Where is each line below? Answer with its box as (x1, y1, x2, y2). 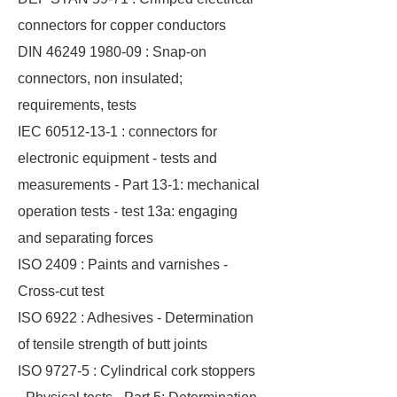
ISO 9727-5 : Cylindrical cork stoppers (18, 363, 255, 378)
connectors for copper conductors (18, 18, 226, 33)
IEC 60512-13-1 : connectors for (18, 124, 217, 139)
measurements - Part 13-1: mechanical (18, 177, 260, 192)
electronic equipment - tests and (18, 151, 217, 166)
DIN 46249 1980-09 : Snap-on (18, 44, 206, 59)
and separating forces (18, 230, 153, 245)
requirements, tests (18, 97, 136, 113)
